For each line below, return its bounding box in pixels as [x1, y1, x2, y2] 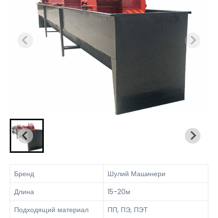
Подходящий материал [14, 204, 89, 215]
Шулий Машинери [108, 168, 165, 179]
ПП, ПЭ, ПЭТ [108, 204, 148, 215]
